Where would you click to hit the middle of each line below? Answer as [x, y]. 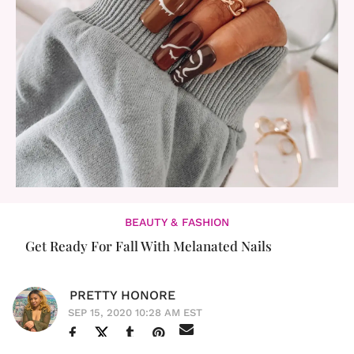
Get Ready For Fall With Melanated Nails [149, 245]
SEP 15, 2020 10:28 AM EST [135, 312]
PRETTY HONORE [122, 295]
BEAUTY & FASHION [177, 222]
